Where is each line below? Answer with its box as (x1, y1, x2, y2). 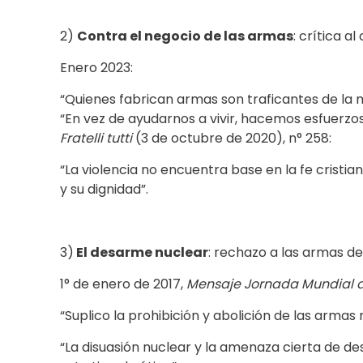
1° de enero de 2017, (60, 275, 186, 294)
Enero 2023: (60, 58, 133, 78)
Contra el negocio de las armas (77, 27, 293, 46)
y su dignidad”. (60, 180, 148, 199)
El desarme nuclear (74, 243, 208, 263)
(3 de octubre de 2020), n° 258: (132, 129, 331, 148)
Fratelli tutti (60, 129, 132, 148)
